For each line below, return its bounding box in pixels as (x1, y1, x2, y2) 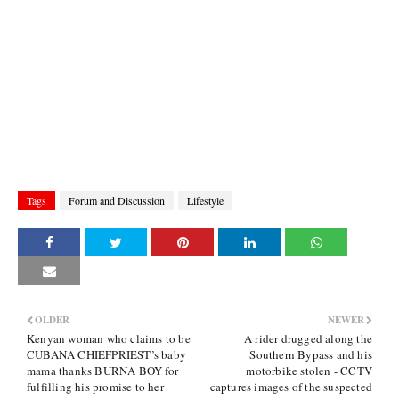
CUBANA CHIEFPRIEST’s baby (27, 346, 186, 362)
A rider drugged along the (244, 330, 372, 346)
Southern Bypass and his (249, 346, 372, 362)
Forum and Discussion (69, 193, 165, 208)
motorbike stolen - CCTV (246, 362, 372, 379)
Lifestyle (187, 193, 224, 208)
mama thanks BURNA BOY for (27, 362, 178, 379)
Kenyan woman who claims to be (27, 330, 191, 346)
